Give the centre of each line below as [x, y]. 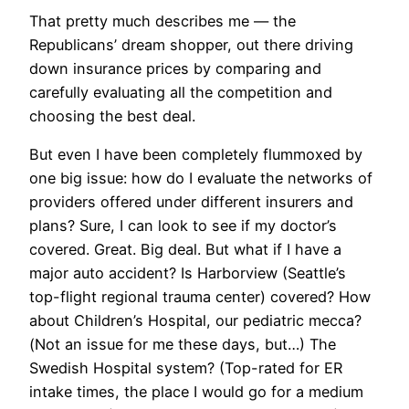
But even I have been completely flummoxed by [196, 155]
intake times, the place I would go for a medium [196, 392]
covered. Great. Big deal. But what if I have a [185, 250]
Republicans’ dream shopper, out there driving [191, 44]
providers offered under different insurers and [191, 202]
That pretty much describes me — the [163, 21]
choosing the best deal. [112, 115]
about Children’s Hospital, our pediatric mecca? [195, 321]
